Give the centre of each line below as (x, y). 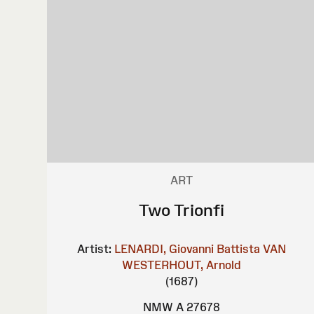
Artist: (95, 249)
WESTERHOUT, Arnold (182, 265)
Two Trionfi (182, 210)
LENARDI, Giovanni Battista (187, 249)
